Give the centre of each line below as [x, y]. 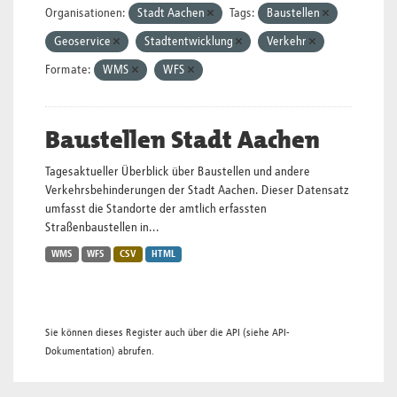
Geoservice [84, 42]
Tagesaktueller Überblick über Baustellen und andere [178, 172]
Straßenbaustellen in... [102, 228]
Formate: [68, 70]
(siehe [256, 333]
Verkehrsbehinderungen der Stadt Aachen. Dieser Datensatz [197, 191]
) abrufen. [133, 351]
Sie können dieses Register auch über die [136, 333]
